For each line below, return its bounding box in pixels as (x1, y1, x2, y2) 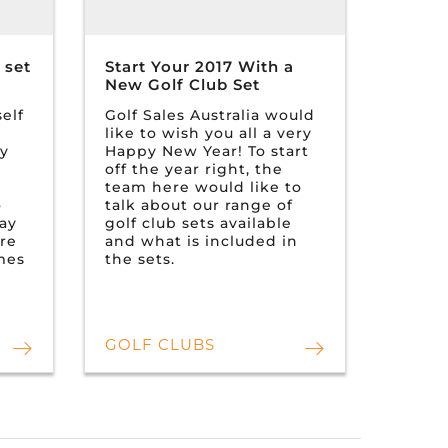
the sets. (104, 249, 175, 268)
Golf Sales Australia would (104, 105, 315, 124)
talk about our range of (104, 195, 293, 214)
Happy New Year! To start (104, 141, 309, 160)
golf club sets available (104, 213, 292, 232)
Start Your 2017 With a (104, 56, 294, 76)
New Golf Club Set (104, 74, 260, 94)
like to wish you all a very (104, 123, 312, 142)
